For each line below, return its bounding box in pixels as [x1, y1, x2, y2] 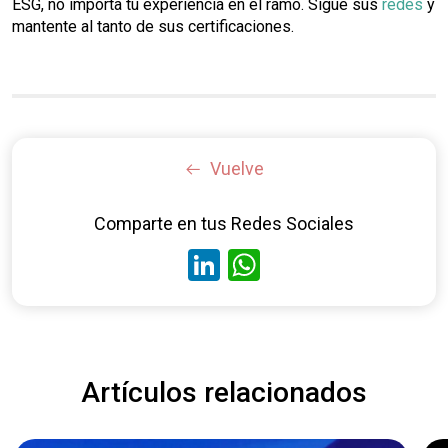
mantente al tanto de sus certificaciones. [12, 17, 294, 36]
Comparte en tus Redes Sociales [94, 212, 354, 234]
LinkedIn [220, 245, 337, 284]
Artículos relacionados [81, 375, 367, 409]
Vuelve [210, 158, 264, 179]
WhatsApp [260, 245, 404, 284]
